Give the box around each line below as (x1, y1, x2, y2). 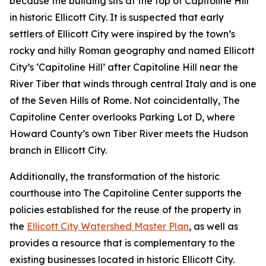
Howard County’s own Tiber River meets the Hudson (9, 128, 248, 140)
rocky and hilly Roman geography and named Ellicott (9, 45, 255, 56)
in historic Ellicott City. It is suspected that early (9, 11, 224, 23)
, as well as (189, 220, 238, 232)
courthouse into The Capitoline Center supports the (9, 187, 242, 199)
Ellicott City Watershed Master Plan (27, 220, 189, 232)
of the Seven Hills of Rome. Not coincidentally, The (9, 94, 240, 106)
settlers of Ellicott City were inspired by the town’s (9, 28, 235, 40)
